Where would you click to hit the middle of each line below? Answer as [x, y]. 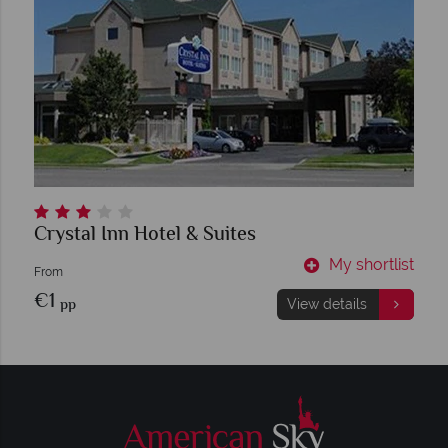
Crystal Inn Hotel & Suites [145, 235]
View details [326, 303]
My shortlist [371, 264]
